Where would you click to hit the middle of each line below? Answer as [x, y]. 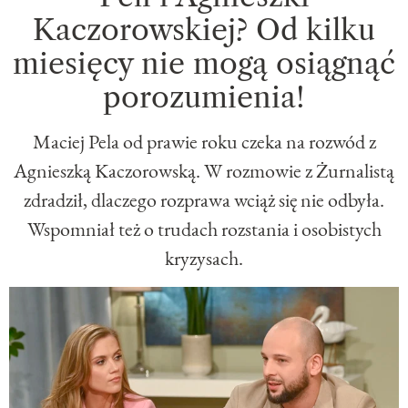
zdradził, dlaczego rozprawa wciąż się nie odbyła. [204, 199]
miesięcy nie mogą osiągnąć [204, 63]
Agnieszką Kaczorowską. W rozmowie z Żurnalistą [204, 170]
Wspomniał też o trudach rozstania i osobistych [204, 229]
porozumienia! [204, 97]
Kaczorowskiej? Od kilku [204, 29]
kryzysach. [204, 258]
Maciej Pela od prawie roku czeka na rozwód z [204, 141]
